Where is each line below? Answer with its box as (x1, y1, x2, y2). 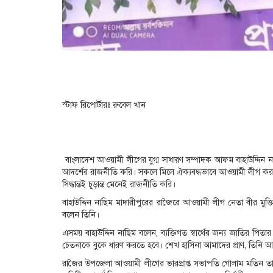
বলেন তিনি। (62, 209, 99, 220)
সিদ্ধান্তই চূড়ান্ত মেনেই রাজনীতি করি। (62, 179, 175, 190)
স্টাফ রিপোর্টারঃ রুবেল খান (62, 99, 146, 110)
